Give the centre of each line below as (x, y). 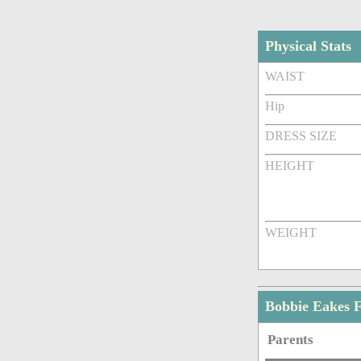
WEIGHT (291, 233)
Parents (291, 340)
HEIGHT (290, 166)
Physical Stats (309, 46)
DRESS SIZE (301, 136)
